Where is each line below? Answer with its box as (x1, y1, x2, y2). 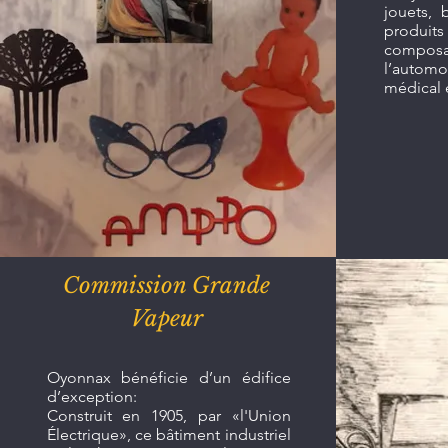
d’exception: (46, 387, 137, 406)
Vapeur (130, 305, 203, 332)
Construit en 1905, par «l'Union (46, 406, 291, 425)
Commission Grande (63, 272, 270, 299)
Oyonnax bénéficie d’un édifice (46, 368, 291, 387)
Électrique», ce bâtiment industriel (46, 425, 291, 444)
